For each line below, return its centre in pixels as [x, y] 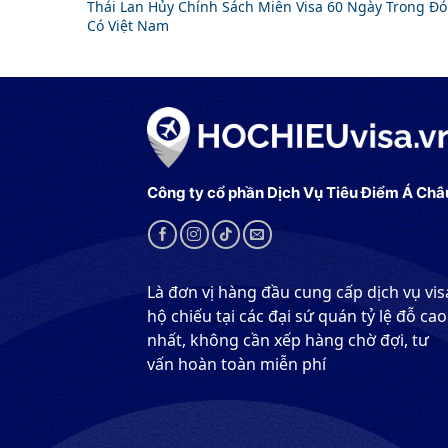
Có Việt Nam [128, 25]
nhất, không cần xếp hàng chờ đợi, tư [288, 340]
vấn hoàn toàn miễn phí [236, 364]
